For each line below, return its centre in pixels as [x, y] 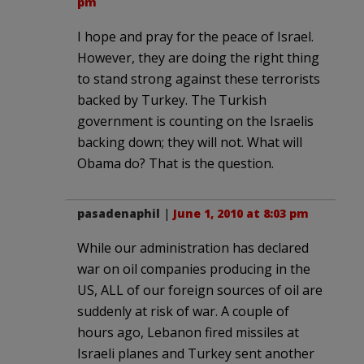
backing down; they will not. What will [190, 142]
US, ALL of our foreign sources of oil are [200, 290]
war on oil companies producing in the [194, 269]
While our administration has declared [193, 247]
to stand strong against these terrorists [199, 78]
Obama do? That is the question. [175, 163]
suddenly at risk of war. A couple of [183, 311]
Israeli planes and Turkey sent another [196, 353]
